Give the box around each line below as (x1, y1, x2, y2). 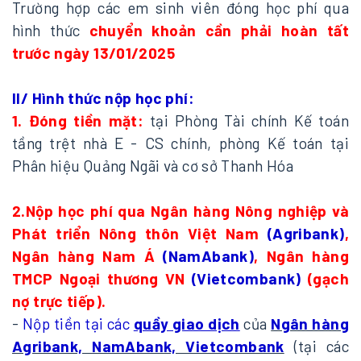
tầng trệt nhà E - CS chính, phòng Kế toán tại (12, 134, 349, 153)
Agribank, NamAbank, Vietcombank (12, 337, 284, 356)
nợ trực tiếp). (12, 292, 106, 311)
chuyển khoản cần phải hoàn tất (89, 21, 349, 40)
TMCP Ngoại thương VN (12, 269, 192, 288)
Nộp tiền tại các (23, 314, 134, 334)
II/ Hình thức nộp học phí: (12, 89, 194, 108)
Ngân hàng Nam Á (12, 247, 164, 266)
